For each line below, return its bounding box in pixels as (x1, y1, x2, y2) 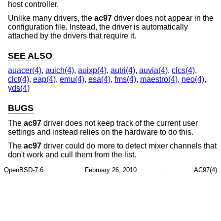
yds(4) (8, 84, 30, 93)
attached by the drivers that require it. (8, 31, 136, 40)
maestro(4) (140, 75, 178, 84)
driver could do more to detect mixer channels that (41, 141, 217, 150)
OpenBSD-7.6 (4, 166, 43, 174)
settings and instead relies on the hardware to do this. (8, 128, 193, 136)
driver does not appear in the (112, 13, 214, 22)
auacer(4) (8, 66, 41, 75)
